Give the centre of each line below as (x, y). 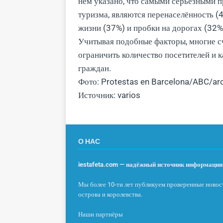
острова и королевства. (110, 194)
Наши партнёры (101, 214)
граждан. (95, 68)
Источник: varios (109, 95)
